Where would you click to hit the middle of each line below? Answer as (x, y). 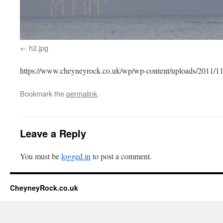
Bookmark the (43, 93)
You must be (41, 156)
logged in (76, 156)
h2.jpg (39, 47)
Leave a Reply (53, 133)
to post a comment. (121, 156)
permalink (82, 93)
